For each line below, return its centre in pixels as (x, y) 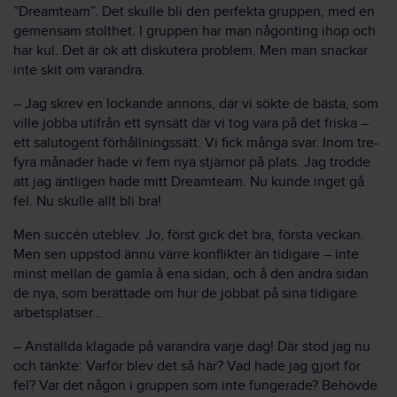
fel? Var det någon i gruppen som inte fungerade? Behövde (195, 386)
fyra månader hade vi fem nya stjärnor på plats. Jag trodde (192, 163)
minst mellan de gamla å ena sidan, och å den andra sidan (191, 274)
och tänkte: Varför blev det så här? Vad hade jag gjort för (187, 366)
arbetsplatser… (58, 313)
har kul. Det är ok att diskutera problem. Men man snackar (191, 51)
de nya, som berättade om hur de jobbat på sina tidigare (185, 294)
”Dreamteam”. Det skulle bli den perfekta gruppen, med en (194, 12)
